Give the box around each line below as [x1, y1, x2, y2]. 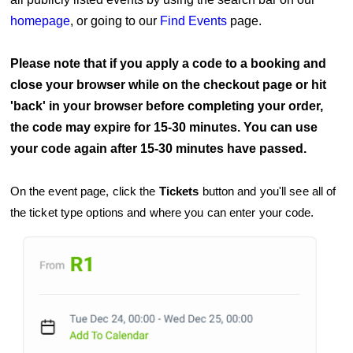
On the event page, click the [9, 184, 159, 199]
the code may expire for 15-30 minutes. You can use [9, 121, 318, 135]
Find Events [159, 14, 227, 28]
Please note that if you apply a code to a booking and [9, 57, 326, 71]
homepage [9, 14, 70, 28]
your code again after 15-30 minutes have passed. [9, 142, 307, 156]
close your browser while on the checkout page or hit [9, 78, 326, 92]
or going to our [76, 14, 157, 28]
